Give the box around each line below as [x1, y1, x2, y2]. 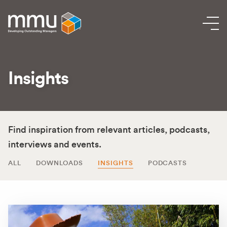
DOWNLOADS [35, 159, 84, 167]
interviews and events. [8, 138, 101, 150]
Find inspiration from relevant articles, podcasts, [8, 124, 210, 136]
